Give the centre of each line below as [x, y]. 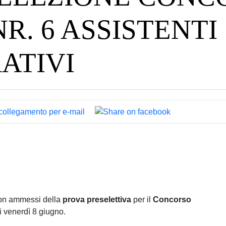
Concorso [172, 199]
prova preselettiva [97, 199]
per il [142, 199]
